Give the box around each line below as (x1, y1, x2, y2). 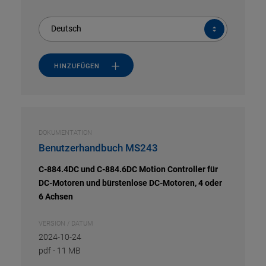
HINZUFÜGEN (54, 62, 100, 70)
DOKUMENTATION (39, 129, 92, 137)
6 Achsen (39, 192, 73, 201)
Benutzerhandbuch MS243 (39, 142, 158, 154)
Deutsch (51, 24, 81, 33)
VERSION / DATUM (39, 220, 93, 227)
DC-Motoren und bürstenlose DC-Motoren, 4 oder (39, 178, 222, 188)
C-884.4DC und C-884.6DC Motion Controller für (39, 164, 218, 174)
